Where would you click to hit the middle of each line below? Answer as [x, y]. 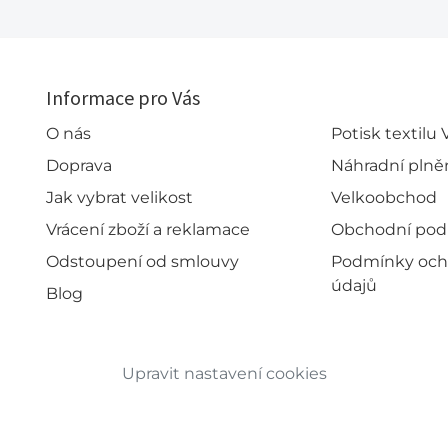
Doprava [79, 165]
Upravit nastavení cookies [224, 373]
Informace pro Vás [123, 97]
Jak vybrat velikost [119, 197]
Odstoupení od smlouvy [142, 261]
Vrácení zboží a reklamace [148, 229]
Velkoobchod [384, 197]
